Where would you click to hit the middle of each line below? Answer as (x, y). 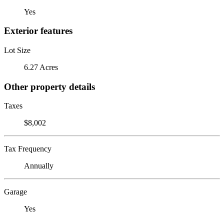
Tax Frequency (28, 149)
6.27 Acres (41, 67)
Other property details (49, 86)
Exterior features (38, 31)
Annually (39, 166)
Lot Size (17, 50)
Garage (15, 192)
